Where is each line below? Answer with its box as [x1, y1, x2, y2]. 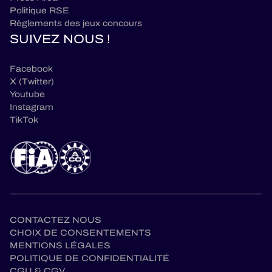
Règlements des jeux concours [10, 17, 142, 30]
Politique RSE [10, 4, 69, 18]
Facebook [10, 63, 53, 76]
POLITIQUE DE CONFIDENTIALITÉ [10, 252, 169, 265]
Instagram [10, 101, 53, 114]
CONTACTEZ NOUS [10, 214, 101, 227]
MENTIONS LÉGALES [10, 239, 110, 253]
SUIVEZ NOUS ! [10, 30, 110, 49]
